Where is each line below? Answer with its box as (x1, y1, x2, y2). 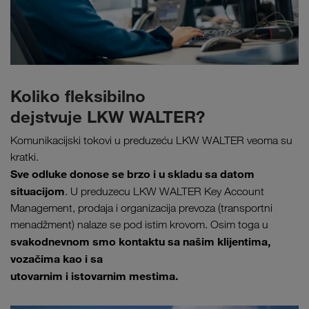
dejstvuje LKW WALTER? (10, 106, 205, 127)
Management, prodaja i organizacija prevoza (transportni (10, 201, 272, 215)
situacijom (10, 183, 65, 198)
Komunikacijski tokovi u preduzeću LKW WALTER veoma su (10, 133, 292, 147)
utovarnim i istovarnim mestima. (10, 268, 178, 283)
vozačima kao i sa (10, 251, 103, 266)
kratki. (10, 150, 39, 163)
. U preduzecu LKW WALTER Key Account (65, 184, 264, 198)
